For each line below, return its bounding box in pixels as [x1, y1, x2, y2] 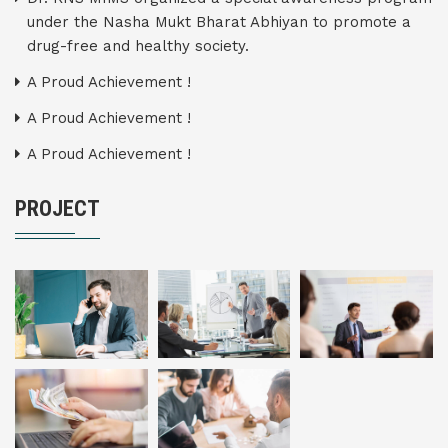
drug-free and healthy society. [27, 37, 249, 55]
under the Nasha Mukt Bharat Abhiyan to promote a [27, 13, 411, 31]
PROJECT [15, 196, 100, 221]
